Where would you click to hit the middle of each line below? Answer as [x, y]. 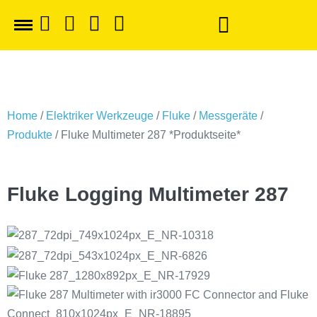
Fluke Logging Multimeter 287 [148, 194]
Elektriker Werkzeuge [100, 116]
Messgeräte [228, 116]
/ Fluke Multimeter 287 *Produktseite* [146, 135]
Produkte [30, 135]
